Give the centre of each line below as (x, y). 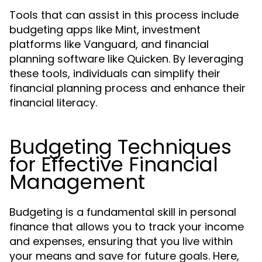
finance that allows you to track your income (127, 227)
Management (77, 182)
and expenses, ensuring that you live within (121, 241)
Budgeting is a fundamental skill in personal (123, 212)
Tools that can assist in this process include (124, 15)
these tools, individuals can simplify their (115, 73)
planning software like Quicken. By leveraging (126, 59)
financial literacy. (53, 103)
